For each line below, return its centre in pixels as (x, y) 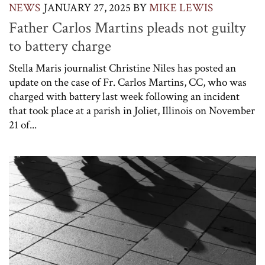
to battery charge (60, 46)
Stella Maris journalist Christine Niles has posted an (122, 68)
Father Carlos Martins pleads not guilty (127, 28)
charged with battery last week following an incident (124, 96)
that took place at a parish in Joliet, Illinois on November (132, 111)
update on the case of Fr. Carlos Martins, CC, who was (128, 82)
